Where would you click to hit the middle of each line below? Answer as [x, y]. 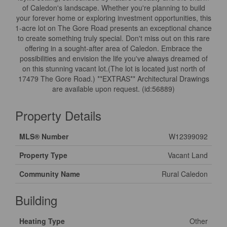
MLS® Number [44, 136]
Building [36, 200]
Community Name [50, 174]
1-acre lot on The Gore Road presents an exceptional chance [113, 28]
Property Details [58, 115]
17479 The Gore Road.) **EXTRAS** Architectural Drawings [113, 79]
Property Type [43, 155]
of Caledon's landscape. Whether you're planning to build [113, 8]
